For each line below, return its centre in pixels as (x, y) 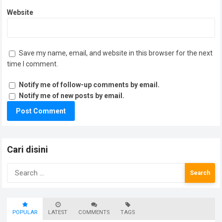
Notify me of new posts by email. (72, 96)
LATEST (58, 213)
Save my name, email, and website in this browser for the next (116, 53)
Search (19, 168)
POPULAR (25, 213)
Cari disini (28, 150)
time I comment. (33, 64)
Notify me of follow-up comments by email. (89, 85)
